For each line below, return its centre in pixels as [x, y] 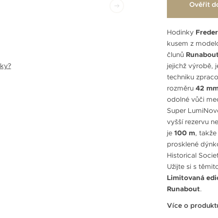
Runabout [183, 189]
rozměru [181, 88]
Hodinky [181, 32]
